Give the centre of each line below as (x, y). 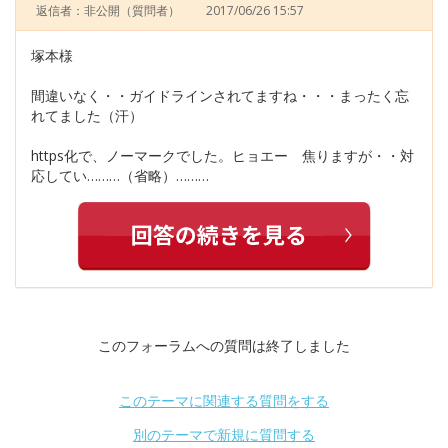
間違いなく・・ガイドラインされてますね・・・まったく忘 (220, 96)
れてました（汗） (87, 116)
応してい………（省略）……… (120, 176)
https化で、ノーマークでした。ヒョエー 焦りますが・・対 (222, 156)
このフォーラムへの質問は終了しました (224, 346)
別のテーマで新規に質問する (224, 434)
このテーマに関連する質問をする (224, 401)
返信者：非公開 (78, 11)
